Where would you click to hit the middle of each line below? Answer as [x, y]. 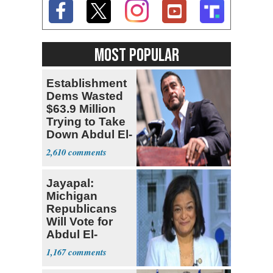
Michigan [72, 196]
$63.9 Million [81, 108]
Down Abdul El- [89, 134]
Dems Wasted [85, 96]
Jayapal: [70, 183]
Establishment [87, 83]
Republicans [82, 208]
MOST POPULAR [136, 55]
